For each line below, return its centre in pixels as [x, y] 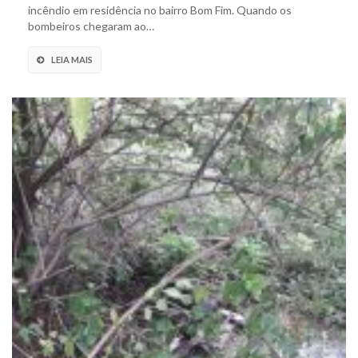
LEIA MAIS [72, 60]
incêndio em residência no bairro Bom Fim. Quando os [160, 10]
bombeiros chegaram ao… [91, 26]
